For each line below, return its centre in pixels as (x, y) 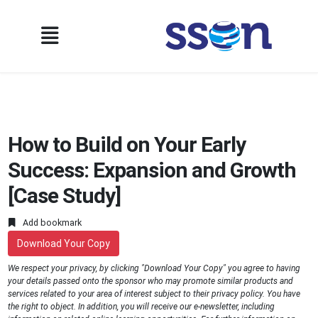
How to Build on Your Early (127, 144)
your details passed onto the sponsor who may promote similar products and (151, 281)
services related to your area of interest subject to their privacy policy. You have (154, 294)
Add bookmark (51, 223)
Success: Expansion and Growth (152, 170)
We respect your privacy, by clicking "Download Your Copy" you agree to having (154, 269)
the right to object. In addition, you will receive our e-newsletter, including (142, 307)
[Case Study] (65, 196)
